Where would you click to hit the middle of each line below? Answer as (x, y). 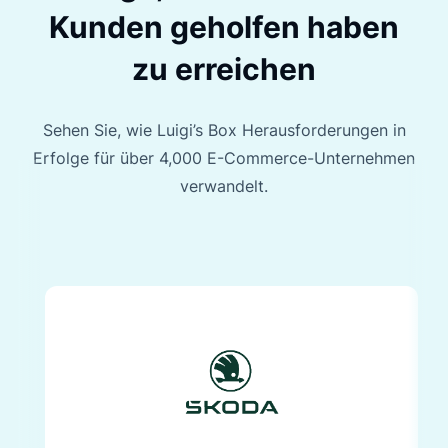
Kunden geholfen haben (224, 26)
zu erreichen (224, 68)
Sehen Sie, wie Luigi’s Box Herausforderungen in (224, 129)
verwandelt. (224, 185)
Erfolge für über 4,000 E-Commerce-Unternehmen (224, 157)
